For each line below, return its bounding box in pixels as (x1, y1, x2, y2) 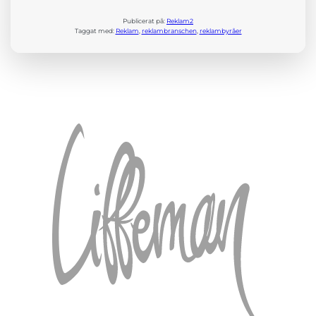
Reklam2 (166, 17, 193, 25)
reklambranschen (141, 27, 197, 35)
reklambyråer (199, 27, 242, 35)
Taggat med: (74, 27, 116, 35)
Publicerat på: (123, 17, 166, 25)
